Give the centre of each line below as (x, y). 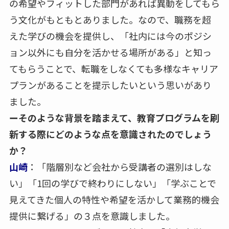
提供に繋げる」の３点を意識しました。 (92, 215)
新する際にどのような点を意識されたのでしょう (110, 134)
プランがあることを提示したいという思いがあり (110, 85)
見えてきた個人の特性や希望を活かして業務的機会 (114, 199)
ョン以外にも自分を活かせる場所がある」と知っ (110, 52)
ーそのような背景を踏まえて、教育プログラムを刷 (114, 117)
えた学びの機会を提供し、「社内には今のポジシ (110, 36)
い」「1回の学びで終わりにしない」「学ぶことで (112, 183)
